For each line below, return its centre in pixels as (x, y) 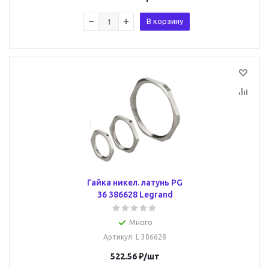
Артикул (118, 237)
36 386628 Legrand (135, 195)
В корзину (165, 21)
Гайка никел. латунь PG (135, 183)
